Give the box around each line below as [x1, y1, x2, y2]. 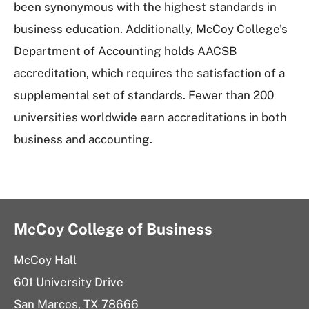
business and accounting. [14, 132, 152, 147]
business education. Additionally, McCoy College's [14, 22, 288, 37]
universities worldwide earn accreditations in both [14, 110, 287, 125]
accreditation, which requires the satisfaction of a [14, 66, 285, 81]
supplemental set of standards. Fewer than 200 [14, 88, 274, 103]
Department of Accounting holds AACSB [14, 44, 237, 59]
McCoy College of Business [14, 220, 212, 239]
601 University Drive [14, 275, 123, 290]
